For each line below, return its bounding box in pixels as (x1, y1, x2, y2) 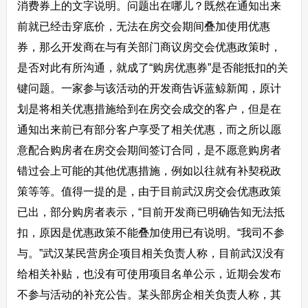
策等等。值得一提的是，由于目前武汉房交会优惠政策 (16, 185, 281, 197)
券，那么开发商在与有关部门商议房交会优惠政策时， (16, 41, 281, 53)
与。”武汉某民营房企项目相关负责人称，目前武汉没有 (16, 247, 285, 259)
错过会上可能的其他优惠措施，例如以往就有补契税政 (16, 164, 281, 177)
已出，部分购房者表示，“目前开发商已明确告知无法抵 (16, 206, 285, 218)
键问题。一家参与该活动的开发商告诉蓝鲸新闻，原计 (16, 82, 281, 94)
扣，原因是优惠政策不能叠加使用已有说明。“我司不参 (16, 226, 285, 239)
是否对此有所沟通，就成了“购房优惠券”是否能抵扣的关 (16, 61, 288, 74)
